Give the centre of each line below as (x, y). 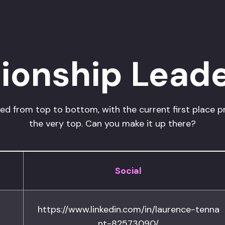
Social (128, 171)
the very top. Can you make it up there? (113, 124)
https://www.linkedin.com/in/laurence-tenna (128, 209)
